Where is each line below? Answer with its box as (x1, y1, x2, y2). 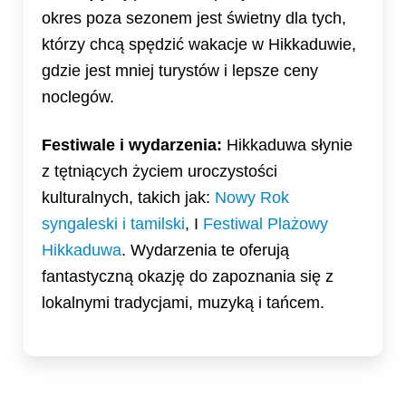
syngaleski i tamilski (42, 215, 185, 234)
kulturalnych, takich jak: (42, 188, 215, 208)
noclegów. (42, 88, 114, 107)
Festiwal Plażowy (203, 215, 328, 234)
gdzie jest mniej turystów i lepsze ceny (42, 62, 318, 81)
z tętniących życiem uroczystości (42, 162, 277, 181)
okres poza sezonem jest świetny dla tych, (42, 9, 346, 28)
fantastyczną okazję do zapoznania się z (42, 267, 333, 286)
